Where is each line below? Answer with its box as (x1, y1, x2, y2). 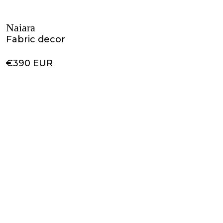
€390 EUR (6, 58, 53, 69)
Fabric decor (6, 34, 65, 45)
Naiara (6, 21, 35, 34)
